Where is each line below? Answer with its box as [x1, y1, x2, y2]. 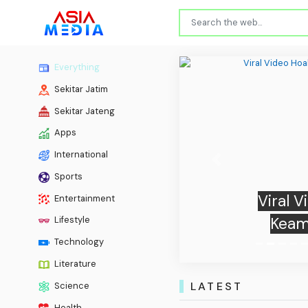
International [52, 148, 108, 161]
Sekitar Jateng [52, 104, 115, 117]
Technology [52, 236, 104, 248]
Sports [52, 170, 82, 182]
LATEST [190, 279, 243, 294]
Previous [216, 159, 253, 172]
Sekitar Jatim [52, 82, 108, 95]
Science [52, 279, 89, 291]
